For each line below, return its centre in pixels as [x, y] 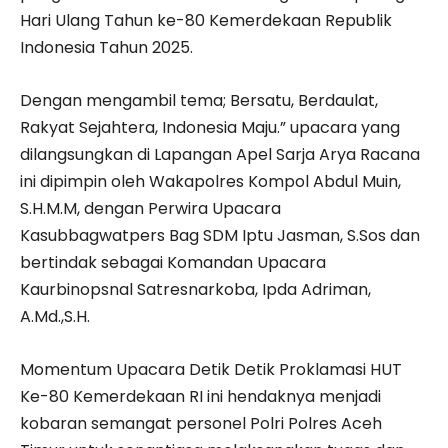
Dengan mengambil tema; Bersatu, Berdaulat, [199, 100]
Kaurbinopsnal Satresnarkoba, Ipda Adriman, [195, 289]
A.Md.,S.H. [55, 316]
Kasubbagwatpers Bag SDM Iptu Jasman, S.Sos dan [220, 235]
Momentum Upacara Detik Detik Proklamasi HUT [211, 369]
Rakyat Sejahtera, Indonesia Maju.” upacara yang [210, 127]
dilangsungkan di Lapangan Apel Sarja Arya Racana [220, 154]
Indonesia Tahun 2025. [106, 47]
